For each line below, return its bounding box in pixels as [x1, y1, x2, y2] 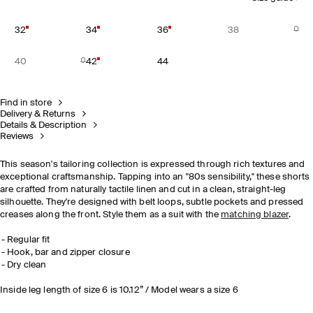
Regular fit [7, 235, 50, 245]
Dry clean [7, 261, 47, 270]
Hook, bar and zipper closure [7, 248, 130, 257]
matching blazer [221, 210, 289, 219]
